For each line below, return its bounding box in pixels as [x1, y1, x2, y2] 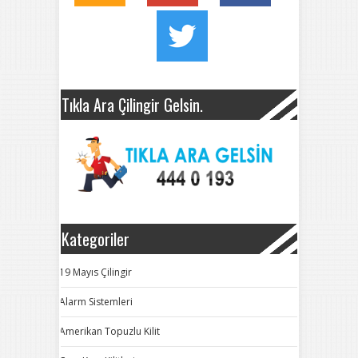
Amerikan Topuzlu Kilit [59, 324, 160, 338]
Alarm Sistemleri [59, 295, 133, 308]
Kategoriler [62, 227, 129, 251]
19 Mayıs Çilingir [59, 265, 132, 279]
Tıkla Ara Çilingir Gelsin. [62, 93, 203, 117]
